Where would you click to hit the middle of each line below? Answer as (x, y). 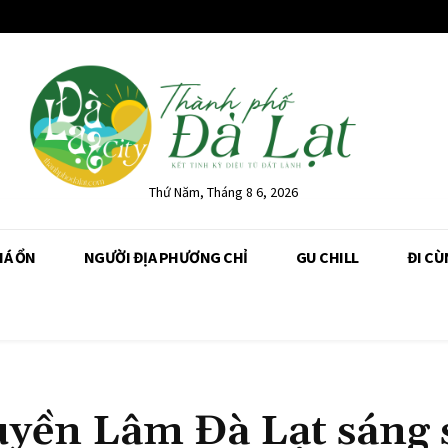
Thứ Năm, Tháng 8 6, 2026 (224, 191)
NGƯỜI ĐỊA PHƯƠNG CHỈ (165, 256)
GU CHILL (327, 256)
